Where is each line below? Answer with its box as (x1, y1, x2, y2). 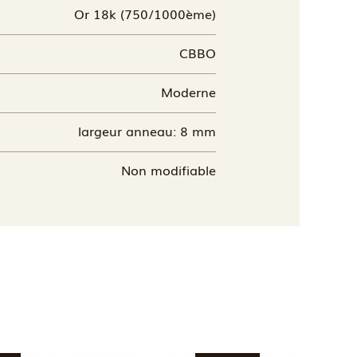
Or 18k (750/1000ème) (74, 3, 216, 23)
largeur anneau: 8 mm (78, 120, 216, 140)
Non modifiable (121, 159, 216, 179)
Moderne (161, 81, 216, 101)
